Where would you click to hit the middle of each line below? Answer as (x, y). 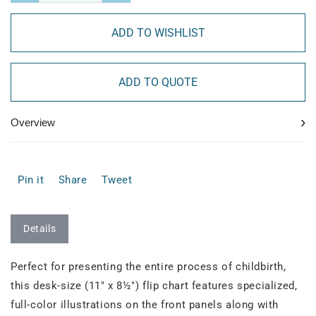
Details (40, 229)
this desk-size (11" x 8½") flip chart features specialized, (154, 286)
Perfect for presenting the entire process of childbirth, (148, 267)
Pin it (31, 180)
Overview (33, 122)
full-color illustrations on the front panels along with (145, 305)
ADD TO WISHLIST (158, 33)
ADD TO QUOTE (158, 83)
